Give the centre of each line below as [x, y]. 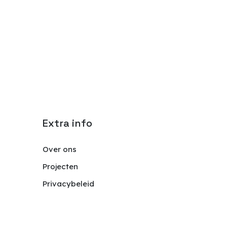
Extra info [68, 123]
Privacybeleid [69, 184]
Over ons [60, 149]
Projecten [61, 166]
